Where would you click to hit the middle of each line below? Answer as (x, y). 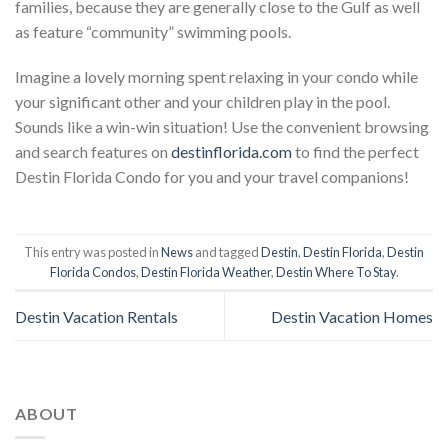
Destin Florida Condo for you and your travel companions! (212, 177)
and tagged (227, 251)
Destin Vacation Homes (352, 316)
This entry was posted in (92, 251)
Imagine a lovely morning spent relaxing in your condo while (216, 77)
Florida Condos (92, 271)
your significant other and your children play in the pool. (202, 102)
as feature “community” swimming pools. (153, 31)
